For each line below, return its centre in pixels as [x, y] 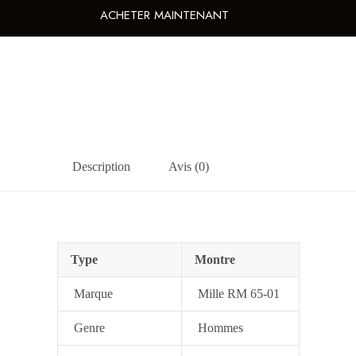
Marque [91, 294]
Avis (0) [188, 167]
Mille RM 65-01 [237, 294]
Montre [215, 260]
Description [101, 167]
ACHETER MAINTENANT [164, 15]
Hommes [219, 328]
